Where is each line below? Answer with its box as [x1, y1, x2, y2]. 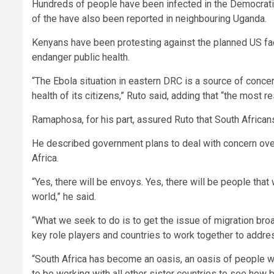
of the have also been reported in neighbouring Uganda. [32, 13, 267, 25]
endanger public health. [32, 51, 130, 64]
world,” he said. [32, 191, 96, 203]
